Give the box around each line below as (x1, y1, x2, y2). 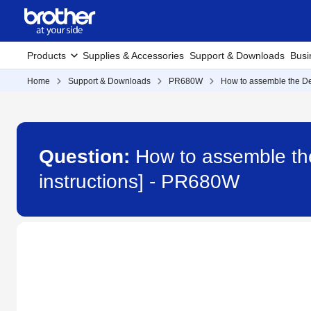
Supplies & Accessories (83, 50, 184, 61)
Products (27, 50, 66, 61)
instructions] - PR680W (39, 171, 239, 192)
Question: (39, 146, 135, 167)
